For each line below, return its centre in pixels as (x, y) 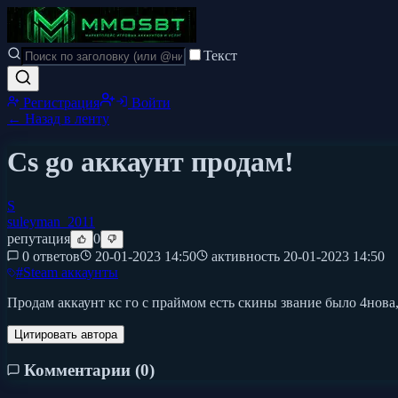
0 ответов (51, 256)
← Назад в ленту (58, 119)
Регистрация (60, 103)
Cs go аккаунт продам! (151, 162)
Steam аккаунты (71, 272)
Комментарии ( (80, 370)
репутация (39, 238)
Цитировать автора (66, 334)
